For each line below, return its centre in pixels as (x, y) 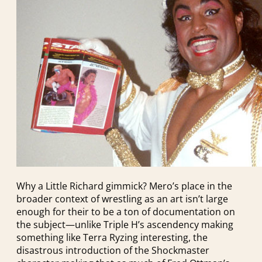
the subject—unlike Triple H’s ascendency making (125, 224)
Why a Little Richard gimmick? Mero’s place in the (124, 186)
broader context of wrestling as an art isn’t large (122, 199)
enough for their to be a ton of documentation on (126, 211)
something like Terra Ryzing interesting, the (112, 237)
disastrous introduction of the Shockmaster (113, 250)
